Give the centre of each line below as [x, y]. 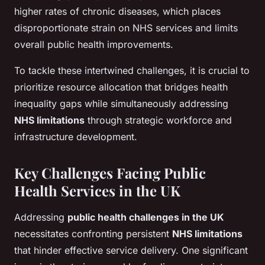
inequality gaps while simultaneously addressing [121, 104]
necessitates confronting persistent [93, 234]
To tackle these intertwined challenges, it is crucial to [132, 71]
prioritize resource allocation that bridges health [121, 87]
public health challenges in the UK [146, 217]
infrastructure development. [76, 137]
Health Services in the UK [97, 191]
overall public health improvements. [94, 45]
